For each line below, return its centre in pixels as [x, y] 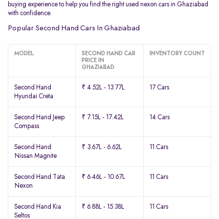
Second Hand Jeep [39, 117]
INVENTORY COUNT [177, 54]
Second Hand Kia [38, 207]
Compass [27, 126]
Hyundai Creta [34, 96]
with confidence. [30, 13]
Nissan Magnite [35, 156]
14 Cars [159, 117]
